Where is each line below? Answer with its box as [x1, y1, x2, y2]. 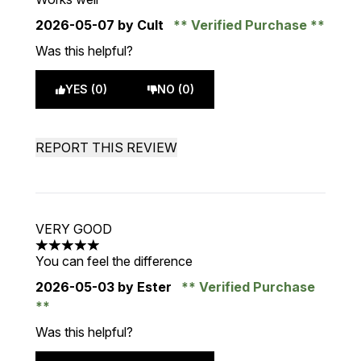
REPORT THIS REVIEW [35, 139, 177, 156]
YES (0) [65, 82, 107, 96]
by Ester [114, 279, 175, 295]
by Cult [114, 17, 167, 33]
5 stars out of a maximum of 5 [35, 245, 208, 262]
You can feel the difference [35, 253, 193, 269]
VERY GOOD [35, 221, 112, 237]
